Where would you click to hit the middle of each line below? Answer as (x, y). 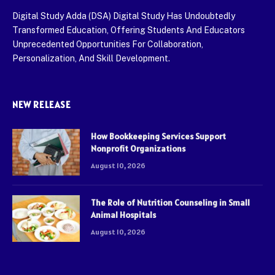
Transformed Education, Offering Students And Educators (129, 30)
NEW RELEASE (42, 104)
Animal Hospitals (123, 215)
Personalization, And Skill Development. (91, 58)
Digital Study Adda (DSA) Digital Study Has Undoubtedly (124, 16)
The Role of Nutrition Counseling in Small (170, 202)
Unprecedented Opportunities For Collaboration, (108, 44)
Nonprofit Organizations (138, 148)
